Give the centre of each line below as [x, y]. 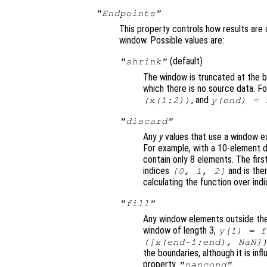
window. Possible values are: [172, 41]
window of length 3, [181, 231]
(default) [185, 61]
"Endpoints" [128, 13]
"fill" [137, 204]
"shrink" [143, 62]
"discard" [146, 121]
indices [157, 171]
